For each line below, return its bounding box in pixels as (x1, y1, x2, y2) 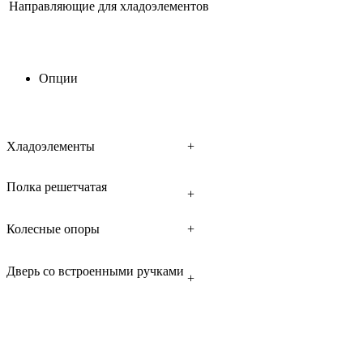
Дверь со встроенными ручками (6, 263, 184, 278)
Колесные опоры (6, 221, 100, 236)
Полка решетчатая (6, 179, 107, 194)
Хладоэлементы (6, 139, 95, 153)
